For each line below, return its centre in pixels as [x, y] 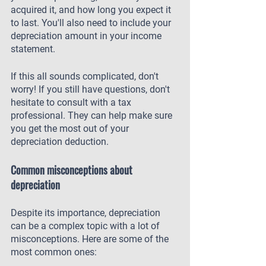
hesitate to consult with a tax [72, 102]
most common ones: [54, 252]
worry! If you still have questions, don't [91, 89]
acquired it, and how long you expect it [92, 10]
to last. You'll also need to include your [92, 23]
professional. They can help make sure [93, 115]
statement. [33, 49]
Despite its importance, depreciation [87, 213]
